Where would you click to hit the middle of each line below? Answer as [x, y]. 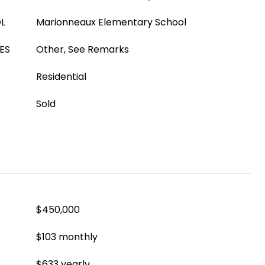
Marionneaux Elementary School [111, 22]
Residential [61, 77]
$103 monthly [67, 237]
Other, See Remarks [83, 49]
